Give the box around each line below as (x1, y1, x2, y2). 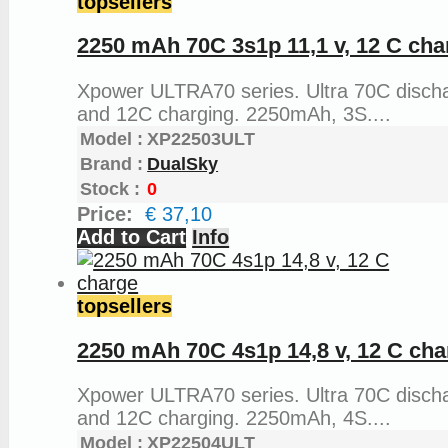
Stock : (80, 179, 141, 200)
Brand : (80, 154, 144, 175)
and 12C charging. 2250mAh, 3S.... (77, 103, 392, 126)
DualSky (147, 154, 219, 175)
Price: (77, 203, 146, 226)
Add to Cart (77, 226, 187, 249)
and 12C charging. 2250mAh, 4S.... (77, 407, 392, 430)
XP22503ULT (147, 129, 256, 150)
